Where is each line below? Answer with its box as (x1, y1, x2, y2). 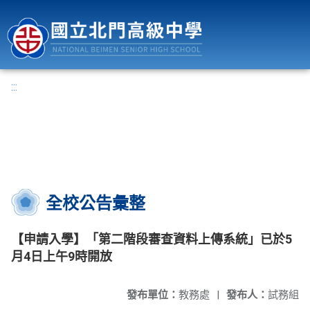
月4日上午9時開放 (11, 249, 112, 264)
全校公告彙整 (46, 194, 145, 213)
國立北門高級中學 (228, 3, 300, 14)
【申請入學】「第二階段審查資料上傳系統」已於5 (11, 232, 292, 246)
